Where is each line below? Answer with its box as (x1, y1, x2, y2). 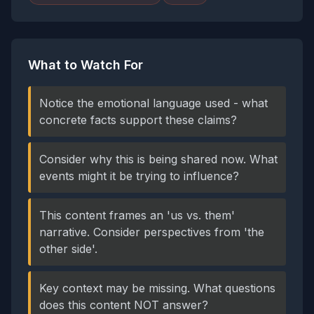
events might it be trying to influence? (39, 169, 239, 183)
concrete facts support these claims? (39, 113, 237, 127)
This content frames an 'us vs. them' (39, 208, 235, 222)
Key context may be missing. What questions (39, 281, 275, 295)
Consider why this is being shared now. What (39, 152, 278, 166)
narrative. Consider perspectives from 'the (39, 225, 264, 239)
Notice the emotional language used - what (39, 96, 268, 110)
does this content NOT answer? (39, 298, 208, 312)
